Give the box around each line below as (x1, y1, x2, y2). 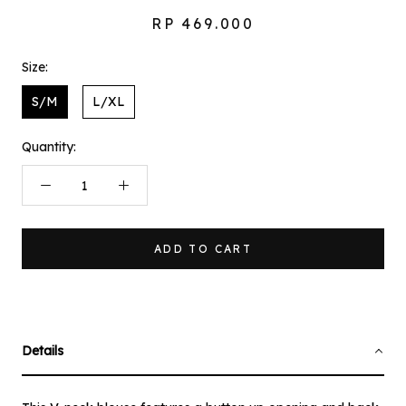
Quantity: (22, 139, 76, 155)
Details (22, 343, 63, 359)
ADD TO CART (153, 242, 253, 256)
